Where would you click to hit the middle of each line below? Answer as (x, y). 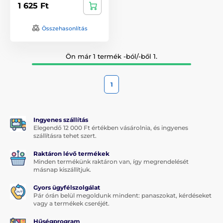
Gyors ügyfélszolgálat (67, 187)
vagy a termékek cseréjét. (71, 203)
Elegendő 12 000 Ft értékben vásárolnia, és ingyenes (111, 127)
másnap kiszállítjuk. (62, 169)
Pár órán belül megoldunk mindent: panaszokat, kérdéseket (122, 195)
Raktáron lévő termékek (71, 153)
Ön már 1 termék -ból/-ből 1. (111, 56)
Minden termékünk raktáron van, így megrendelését (111, 161)
